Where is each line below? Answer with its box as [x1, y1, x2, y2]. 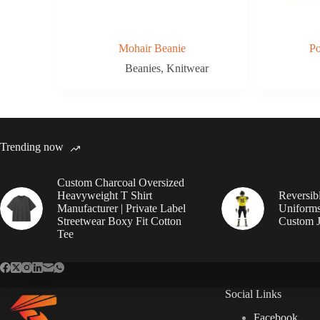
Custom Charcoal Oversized [57, 176, 184, 189]
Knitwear [166, 61, 209, 74]
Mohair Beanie [119, 41, 186, 54]
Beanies [124, 61, 161, 74]
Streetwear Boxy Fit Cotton [57, 214, 181, 227]
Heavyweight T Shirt [57, 189, 152, 201]
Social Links [224, 288, 281, 300]
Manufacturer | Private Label [57, 201, 186, 214]
